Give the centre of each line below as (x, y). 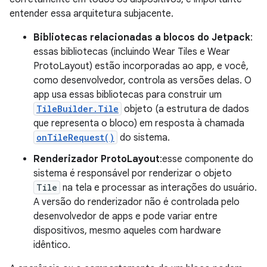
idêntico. (52, 245)
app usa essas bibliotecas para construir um (128, 95)
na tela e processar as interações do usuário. (159, 188)
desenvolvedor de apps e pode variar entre (125, 216)
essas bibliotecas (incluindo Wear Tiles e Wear (132, 52)
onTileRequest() (75, 137)
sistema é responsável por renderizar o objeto (133, 173)
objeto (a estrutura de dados (185, 109)
